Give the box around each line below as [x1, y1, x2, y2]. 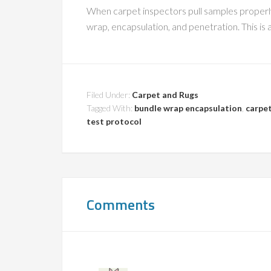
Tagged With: [87, 103, 134, 113]
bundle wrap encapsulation [134, 103, 242, 113]
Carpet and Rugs [132, 90, 198, 100]
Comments [87, 194, 155, 215]
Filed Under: [87, 90, 132, 100]
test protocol [87, 116, 142, 126]
